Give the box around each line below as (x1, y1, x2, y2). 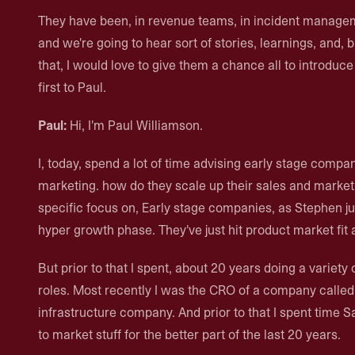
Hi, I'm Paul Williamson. (67, 116, 203, 134)
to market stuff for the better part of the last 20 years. (38, 326, 341, 343)
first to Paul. (38, 78, 106, 96)
